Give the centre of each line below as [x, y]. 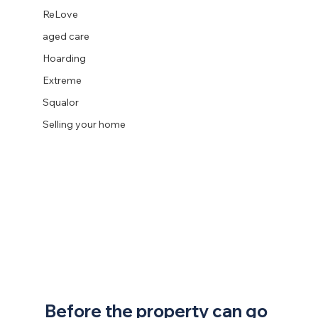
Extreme [62, 80]
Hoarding [64, 58]
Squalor [60, 102]
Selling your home [84, 124]
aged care [66, 36]
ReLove [60, 14]
